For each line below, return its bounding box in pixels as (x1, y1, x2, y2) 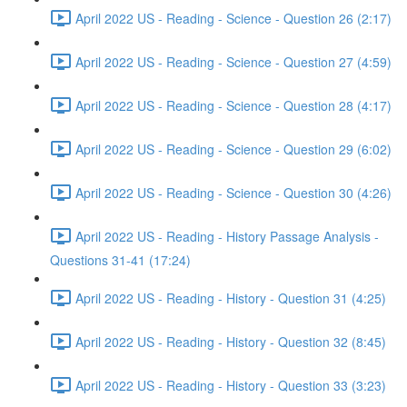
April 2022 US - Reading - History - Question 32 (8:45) (75, 332, 386, 351)
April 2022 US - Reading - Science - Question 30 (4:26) (75, 183, 392, 202)
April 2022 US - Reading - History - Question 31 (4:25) (75, 288, 386, 307)
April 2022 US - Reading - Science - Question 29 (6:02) (75, 139, 392, 158)
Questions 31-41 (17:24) (50, 251, 191, 269)
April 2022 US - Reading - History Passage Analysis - (75, 226, 379, 245)
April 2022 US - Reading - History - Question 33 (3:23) (75, 375, 386, 394)
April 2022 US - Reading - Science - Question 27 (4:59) (75, 52, 392, 71)
